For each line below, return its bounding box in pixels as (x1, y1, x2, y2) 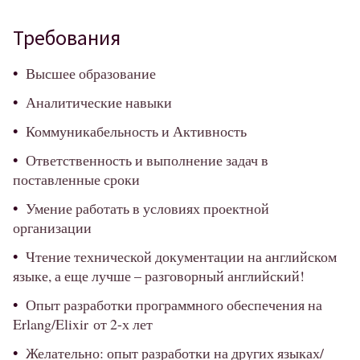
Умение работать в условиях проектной (26, 198, 269, 218)
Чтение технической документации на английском (26, 246, 337, 266)
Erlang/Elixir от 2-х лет (13, 313, 153, 333)
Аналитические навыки (26, 92, 172, 112)
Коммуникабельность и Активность (26, 121, 247, 141)
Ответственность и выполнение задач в (26, 149, 268, 170)
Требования (13, 23, 121, 51)
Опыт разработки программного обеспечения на (26, 294, 322, 314)
